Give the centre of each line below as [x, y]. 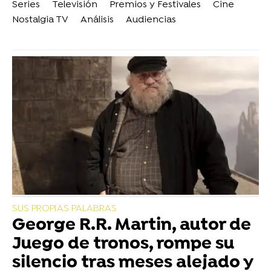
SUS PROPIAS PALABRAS [64, 209]
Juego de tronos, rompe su [123, 245]
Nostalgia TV [40, 20]
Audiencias [151, 20]
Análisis [97, 20]
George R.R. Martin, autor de [132, 226]
